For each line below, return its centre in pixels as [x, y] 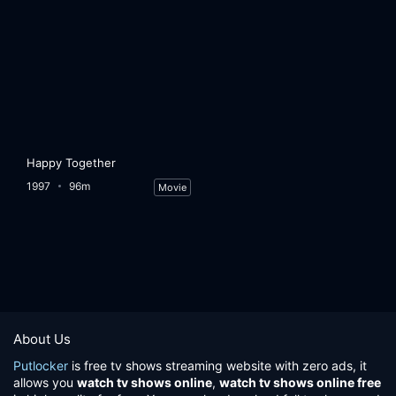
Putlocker [41, 366]
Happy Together [72, 162]
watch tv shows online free [300, 382]
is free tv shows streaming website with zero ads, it [217, 366]
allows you [45, 382]
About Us [42, 339]
